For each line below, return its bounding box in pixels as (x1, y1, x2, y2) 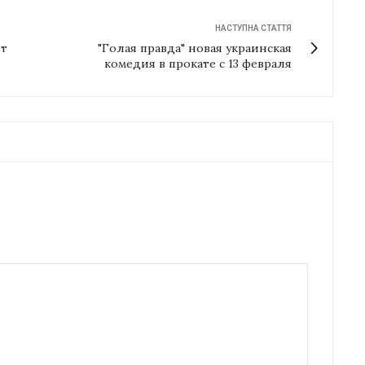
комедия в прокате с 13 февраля (104, 55, 292, 71)
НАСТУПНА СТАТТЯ (215, 23, 292, 33)
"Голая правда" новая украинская (98, 40, 292, 55)
